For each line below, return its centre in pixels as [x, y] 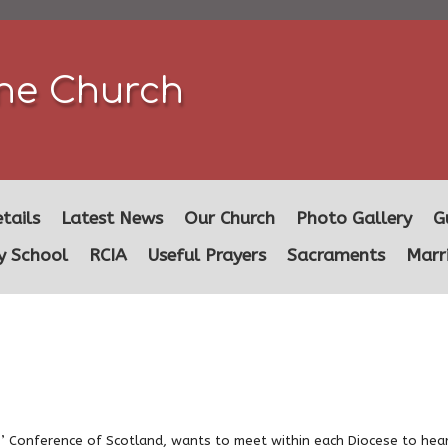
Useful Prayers [207, 255]
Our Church [229, 218]
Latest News [112, 218]
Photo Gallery [354, 218]
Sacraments [336, 255]
